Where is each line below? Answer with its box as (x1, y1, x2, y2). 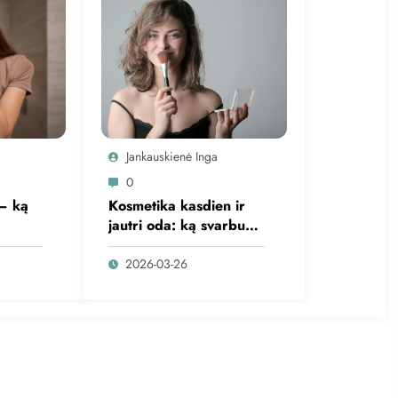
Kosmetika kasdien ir (107, 195, 245, 216)
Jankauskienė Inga (125, 147, 218, 165)
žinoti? (107, 234, 152, 255)
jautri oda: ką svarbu (107, 214, 245, 235)
